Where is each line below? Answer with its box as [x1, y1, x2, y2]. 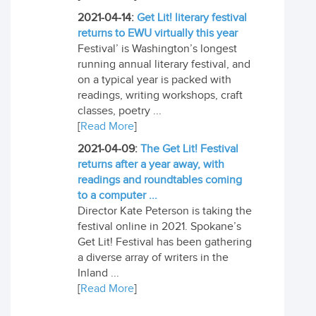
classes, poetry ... [78, 104, 162, 118]
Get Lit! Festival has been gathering [78, 236, 252, 249]
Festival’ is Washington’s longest [78, 42, 237, 56]
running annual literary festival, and [78, 58, 250, 71]
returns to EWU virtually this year [78, 27, 238, 40]
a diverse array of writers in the [78, 251, 229, 265]
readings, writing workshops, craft [78, 89, 243, 102]
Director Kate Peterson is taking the [78, 205, 252, 218]
